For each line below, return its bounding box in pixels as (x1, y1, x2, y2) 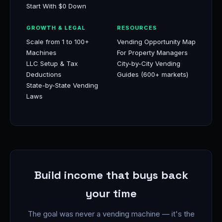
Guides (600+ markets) (117, 70, 188, 78)
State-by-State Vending (26, 81, 98, 89)
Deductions (26, 70, 61, 78)
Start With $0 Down (26, 2, 86, 10)
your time (85, 186, 137, 200)
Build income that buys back (34, 168, 188, 182)
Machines (26, 49, 56, 56)
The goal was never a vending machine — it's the (27, 209, 195, 219)
